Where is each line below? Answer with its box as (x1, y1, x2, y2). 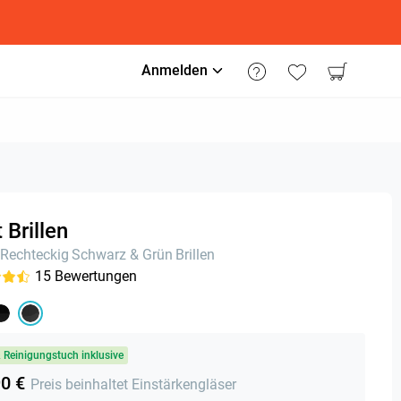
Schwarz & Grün (72, 246, 173, 263)
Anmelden (141, 62, 208, 79)
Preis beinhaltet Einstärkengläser (30, 376, 236, 393)
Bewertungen (55, 268, 137, 285)
